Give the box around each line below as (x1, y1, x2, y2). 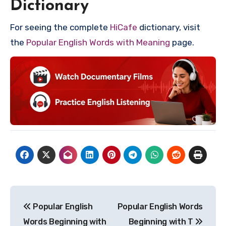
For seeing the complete (10, 22, 110, 33)
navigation (10, 208, 91, 224)
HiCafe (110, 22, 137, 33)
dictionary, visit (137, 22, 200, 33)
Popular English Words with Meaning (26, 37, 170, 48)
